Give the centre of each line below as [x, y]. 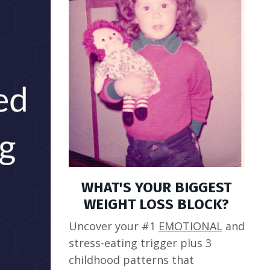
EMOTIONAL [190, 226]
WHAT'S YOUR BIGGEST [157, 188]
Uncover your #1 [113, 226]
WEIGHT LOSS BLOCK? [157, 205]
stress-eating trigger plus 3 [140, 243]
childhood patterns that [131, 260]
